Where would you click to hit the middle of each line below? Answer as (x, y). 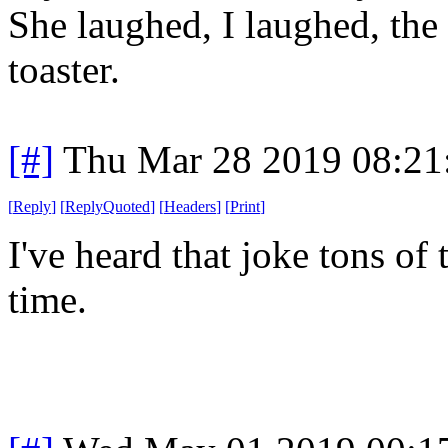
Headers (190, 206)
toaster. (64, 69)
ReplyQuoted (107, 206)
